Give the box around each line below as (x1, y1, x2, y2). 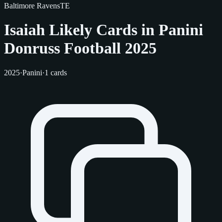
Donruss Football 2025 (4, 39, 157, 57)
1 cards (45, 68, 67, 77)
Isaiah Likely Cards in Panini (4, 21, 203, 39)
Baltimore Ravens (4, 1, 60, 10)
